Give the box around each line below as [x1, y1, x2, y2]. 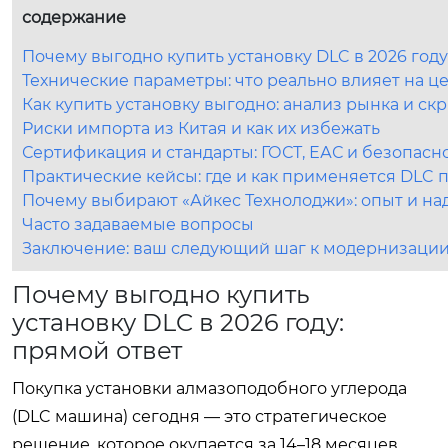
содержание [22, 7, 126, 27]
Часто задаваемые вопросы [22, 214, 254, 234]
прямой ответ [12, 335, 182, 365]
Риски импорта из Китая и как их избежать [22, 118, 380, 138]
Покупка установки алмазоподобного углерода [12, 378, 407, 398]
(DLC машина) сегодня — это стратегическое [12, 406, 387, 426]
